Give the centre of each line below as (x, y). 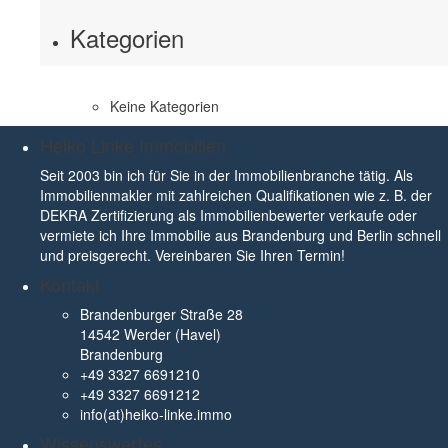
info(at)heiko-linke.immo (156, 414)
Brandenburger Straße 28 (161, 314)
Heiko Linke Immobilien (133, 145)
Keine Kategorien (164, 106)
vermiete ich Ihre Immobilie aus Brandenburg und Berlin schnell (240, 235)
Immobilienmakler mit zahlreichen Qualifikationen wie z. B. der (236, 195)
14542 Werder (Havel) (150, 334)
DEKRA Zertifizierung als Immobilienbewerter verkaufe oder (228, 215)
